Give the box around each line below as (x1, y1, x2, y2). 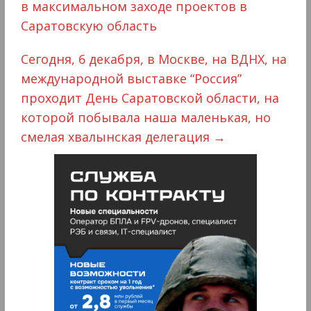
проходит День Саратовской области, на (20, 89, 279, 106)
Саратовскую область (20, 17, 157, 34)
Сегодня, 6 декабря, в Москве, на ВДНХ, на (20, 50, 287, 67)
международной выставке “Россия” (20, 69, 242, 87)
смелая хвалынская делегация (20, 128, 213, 145)
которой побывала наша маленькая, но (20, 108, 271, 126)
